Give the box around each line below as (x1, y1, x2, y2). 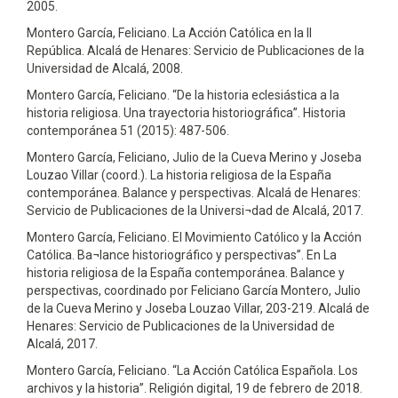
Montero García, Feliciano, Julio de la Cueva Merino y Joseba (27, 149, 362, 164)
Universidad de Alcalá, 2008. (27, 60, 183, 76)
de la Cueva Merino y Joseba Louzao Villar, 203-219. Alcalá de (27, 300, 370, 315)
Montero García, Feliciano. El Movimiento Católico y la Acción (27, 229, 362, 244)
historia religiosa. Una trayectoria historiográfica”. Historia (27, 105, 346, 120)
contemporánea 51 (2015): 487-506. (27, 123, 229, 138)
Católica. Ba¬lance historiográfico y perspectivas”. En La (27, 247, 337, 262)
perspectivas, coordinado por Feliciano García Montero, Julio (27, 283, 361, 298)
